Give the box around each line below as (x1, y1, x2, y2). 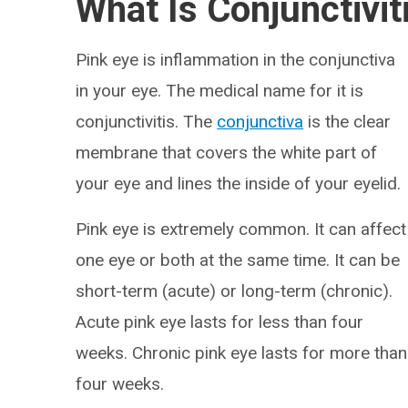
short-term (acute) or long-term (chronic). (76, 280, 393, 301)
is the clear (303, 111, 392, 132)
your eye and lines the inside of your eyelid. (76, 173, 402, 194)
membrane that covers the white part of (76, 142, 378, 163)
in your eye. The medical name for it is (76, 80, 364, 101)
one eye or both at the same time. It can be (76, 250, 401, 270)
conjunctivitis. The (76, 111, 218, 132)
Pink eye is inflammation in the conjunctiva (76, 49, 396, 70)
